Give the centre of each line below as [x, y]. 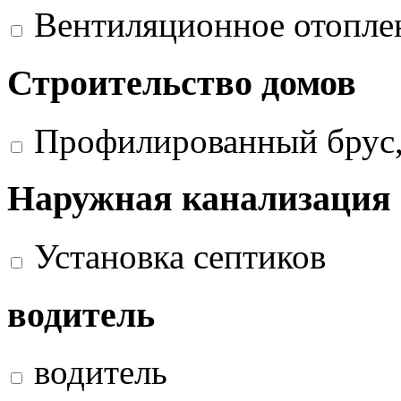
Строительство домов [182, 82]
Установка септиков [180, 256]
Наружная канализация [199, 199]
